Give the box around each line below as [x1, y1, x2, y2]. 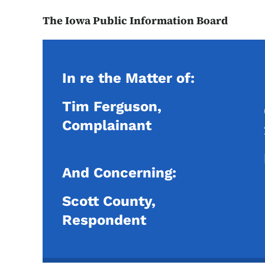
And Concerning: [62, 164, 176, 181]
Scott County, [62, 193, 160, 209]
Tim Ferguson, [62, 98, 161, 115]
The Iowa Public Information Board [43, 13, 228, 28]
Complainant [62, 117, 151, 134]
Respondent [62, 212, 146, 228]
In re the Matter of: [62, 70, 195, 86]
